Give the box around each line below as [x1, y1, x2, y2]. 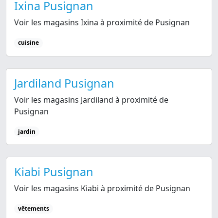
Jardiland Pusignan [14, 75, 114, 91]
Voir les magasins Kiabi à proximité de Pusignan [14, 182, 190, 194]
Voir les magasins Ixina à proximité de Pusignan [14, 17, 190, 28]
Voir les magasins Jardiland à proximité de [14, 94, 168, 105]
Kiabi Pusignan [14, 163, 93, 180]
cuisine [18, 38, 39, 47]
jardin [18, 127, 36, 136]
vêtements [18, 204, 49, 213]
